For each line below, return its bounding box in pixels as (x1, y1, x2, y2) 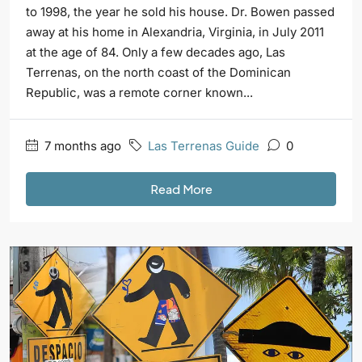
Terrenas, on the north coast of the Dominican (26, 65, 291, 81)
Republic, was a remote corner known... (26, 85, 253, 101)
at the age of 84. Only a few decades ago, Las (26, 44, 285, 61)
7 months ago (41, 138, 121, 154)
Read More (149, 181, 213, 197)
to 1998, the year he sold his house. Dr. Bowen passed (26, 4, 335, 20)
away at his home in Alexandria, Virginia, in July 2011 (26, 24, 324, 40)
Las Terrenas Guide (148, 138, 259, 154)
